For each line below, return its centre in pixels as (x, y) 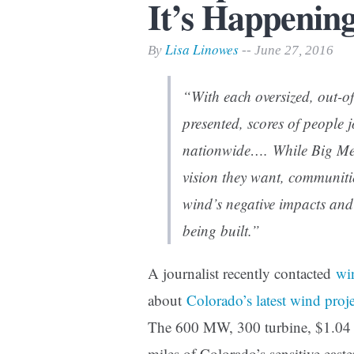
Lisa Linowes (202, 50)
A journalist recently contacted (242, 273)
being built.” (221, 231)
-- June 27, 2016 (286, 51)
